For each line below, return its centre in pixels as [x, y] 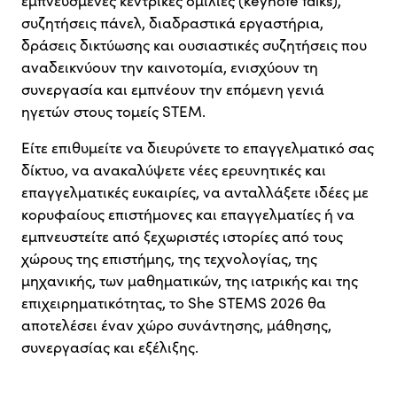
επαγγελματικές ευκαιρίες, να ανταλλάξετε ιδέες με [195, 191]
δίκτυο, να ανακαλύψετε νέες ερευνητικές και [174, 169]
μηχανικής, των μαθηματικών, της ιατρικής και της [190, 280]
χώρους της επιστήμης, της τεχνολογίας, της [169, 258]
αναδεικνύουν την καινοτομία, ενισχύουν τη [170, 66]
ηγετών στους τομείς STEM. [113, 111]
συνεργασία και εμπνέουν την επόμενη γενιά [173, 89]
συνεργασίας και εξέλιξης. [110, 346]
